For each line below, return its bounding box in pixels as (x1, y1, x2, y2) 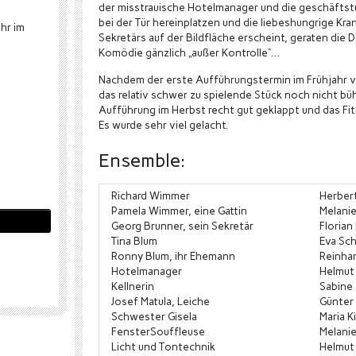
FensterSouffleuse (111, 325, 205, 338)
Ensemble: (99, 149, 185, 172)
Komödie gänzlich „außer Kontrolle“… (99, 46, 280, 59)
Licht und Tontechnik (111, 340, 215, 353)
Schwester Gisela (111, 310, 197, 323)
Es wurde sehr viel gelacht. (99, 118, 228, 131)
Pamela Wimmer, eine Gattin (111, 204, 247, 217)
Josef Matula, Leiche (111, 295, 210, 308)
